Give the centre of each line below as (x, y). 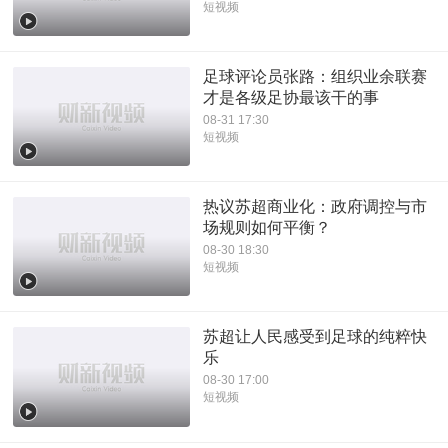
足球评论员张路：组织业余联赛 (314, 77)
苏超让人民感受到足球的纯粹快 (314, 337)
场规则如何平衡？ (266, 228)
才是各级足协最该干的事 (290, 98)
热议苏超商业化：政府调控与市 (314, 207)
